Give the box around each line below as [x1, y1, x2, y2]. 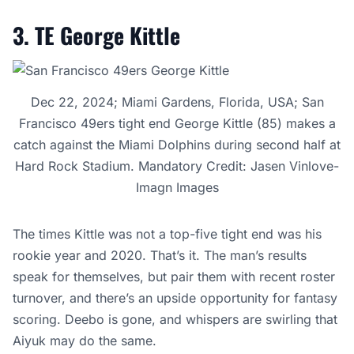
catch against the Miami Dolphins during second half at [13, 137, 341, 153]
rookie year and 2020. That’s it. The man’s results [13, 247, 307, 264]
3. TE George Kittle [13, 19, 180, 52]
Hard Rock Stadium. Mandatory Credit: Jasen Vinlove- [15, 158, 339, 175]
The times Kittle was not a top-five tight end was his [13, 226, 322, 243]
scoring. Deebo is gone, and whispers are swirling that [13, 311, 337, 328]
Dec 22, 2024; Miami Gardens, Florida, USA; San [30, 94, 324, 111]
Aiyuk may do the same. [13, 333, 156, 349]
